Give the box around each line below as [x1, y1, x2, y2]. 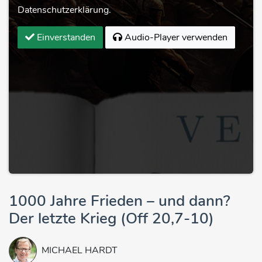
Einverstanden [35, 31, 95, 44]
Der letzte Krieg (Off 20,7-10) [9, 208, 214, 229]
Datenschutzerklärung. [18, 4, 111, 17]
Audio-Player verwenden [122, 31, 227, 44]
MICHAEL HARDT [42, 244, 118, 257]
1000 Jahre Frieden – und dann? [9, 191, 230, 212]
